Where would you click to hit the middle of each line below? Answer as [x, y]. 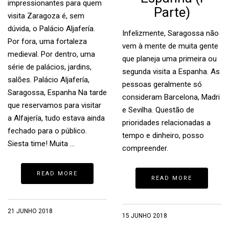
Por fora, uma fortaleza [47, 41]
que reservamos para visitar [54, 105]
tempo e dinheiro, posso [163, 135]
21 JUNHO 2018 [30, 211]
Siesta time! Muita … [41, 144]
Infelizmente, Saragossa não [170, 33]
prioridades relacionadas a [166, 123]
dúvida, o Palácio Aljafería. [51, 29]
